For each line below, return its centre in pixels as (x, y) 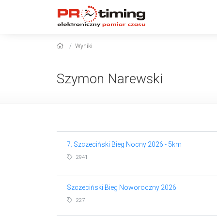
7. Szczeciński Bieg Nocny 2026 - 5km (124, 144)
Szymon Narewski (110, 78)
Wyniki (84, 46)
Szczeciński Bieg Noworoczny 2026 (121, 187)
